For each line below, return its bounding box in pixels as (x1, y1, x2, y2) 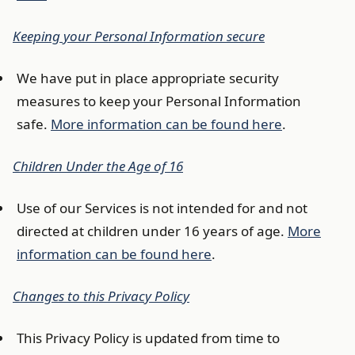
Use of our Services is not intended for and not (17, 199, 307, 217)
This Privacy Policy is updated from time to (17, 329, 280, 347)
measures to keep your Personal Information (17, 92, 301, 110)
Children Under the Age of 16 (13, 157, 183, 175)
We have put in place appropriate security (17, 69, 279, 87)
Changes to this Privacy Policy (13, 287, 189, 305)
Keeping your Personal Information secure (13, 27, 265, 45)
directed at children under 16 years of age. (17, 222, 288, 240)
